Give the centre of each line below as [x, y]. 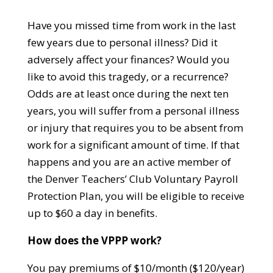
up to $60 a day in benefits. [92, 213]
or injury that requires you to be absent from [135, 128]
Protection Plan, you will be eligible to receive [136, 196]
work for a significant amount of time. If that [133, 145]
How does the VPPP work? [97, 241]
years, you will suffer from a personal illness [133, 111]
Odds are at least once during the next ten [128, 94]
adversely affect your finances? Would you [128, 60]
